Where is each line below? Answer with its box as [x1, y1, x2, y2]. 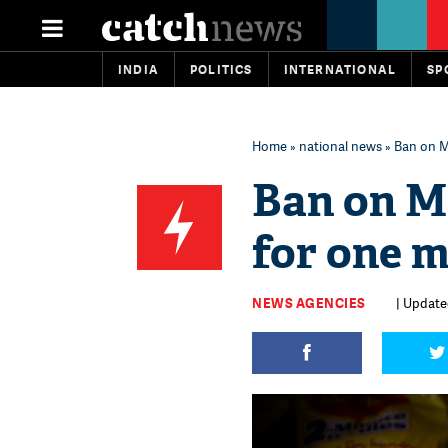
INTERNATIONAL [283, 61, 397, 78]
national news [299, 137, 382, 155]
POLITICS [190, 61, 253, 78]
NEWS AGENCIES [252, 294, 366, 312]
